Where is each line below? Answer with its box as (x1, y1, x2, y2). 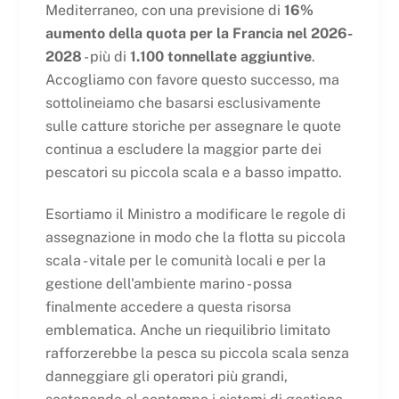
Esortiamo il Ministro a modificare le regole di (45, 205, 346, 223)
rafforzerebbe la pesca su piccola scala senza (45, 344, 349, 362)
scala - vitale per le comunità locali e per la (45, 251, 326, 269)
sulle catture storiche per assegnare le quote (45, 117, 341, 134)
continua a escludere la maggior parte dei (45, 140, 322, 158)
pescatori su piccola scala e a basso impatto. (45, 163, 342, 181)
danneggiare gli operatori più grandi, (45, 367, 288, 385)
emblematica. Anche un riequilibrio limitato (45, 321, 330, 338)
